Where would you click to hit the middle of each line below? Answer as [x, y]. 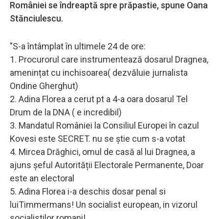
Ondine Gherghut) [44, 86]
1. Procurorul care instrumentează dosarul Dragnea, [109, 59]
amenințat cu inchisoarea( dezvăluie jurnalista [99, 72]
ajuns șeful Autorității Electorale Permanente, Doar [107, 165]
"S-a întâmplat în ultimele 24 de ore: [78, 46]
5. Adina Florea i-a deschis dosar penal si [88, 191]
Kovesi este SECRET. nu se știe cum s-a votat [98, 138]
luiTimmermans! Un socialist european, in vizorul [104, 204]
